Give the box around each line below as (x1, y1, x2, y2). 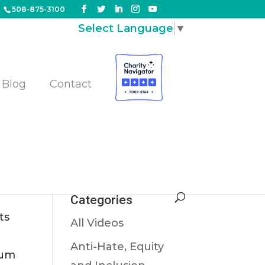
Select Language (77, 21, 173, 35)
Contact (50, 77, 92, 91)
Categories (70, 193, 133, 207)
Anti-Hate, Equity (70, 240, 164, 253)
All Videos (70, 216, 124, 230)
